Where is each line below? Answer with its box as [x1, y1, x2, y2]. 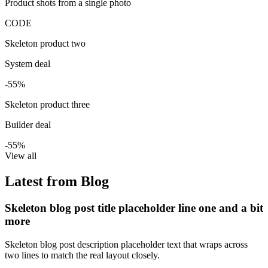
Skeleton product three [5, 99, 90, 110]
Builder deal [5, 120, 51, 130]
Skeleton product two [5, 38, 86, 49]
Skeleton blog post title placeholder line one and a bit [5, 201, 263, 214]
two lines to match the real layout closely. [5, 249, 160, 260]
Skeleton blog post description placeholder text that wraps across [5, 239, 248, 249]
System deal [5, 59, 50, 69]
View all [5, 151, 36, 162]
